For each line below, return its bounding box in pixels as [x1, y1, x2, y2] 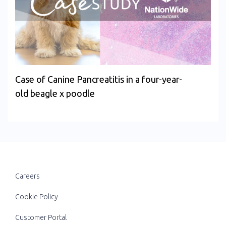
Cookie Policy [15, 193, 58, 201]
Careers [15, 172, 40, 181]
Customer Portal [15, 213, 67, 222]
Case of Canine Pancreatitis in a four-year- [15, 74, 182, 85]
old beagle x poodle [15, 88, 95, 99]
